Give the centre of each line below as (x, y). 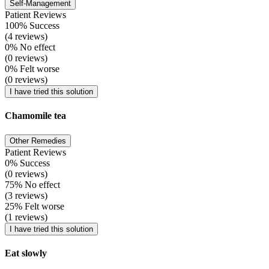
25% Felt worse (35, 206)
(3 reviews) (26, 195)
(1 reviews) (26, 217)
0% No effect (30, 47)
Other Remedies (38, 141)
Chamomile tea (35, 116)
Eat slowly (26, 253)
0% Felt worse (32, 69)
